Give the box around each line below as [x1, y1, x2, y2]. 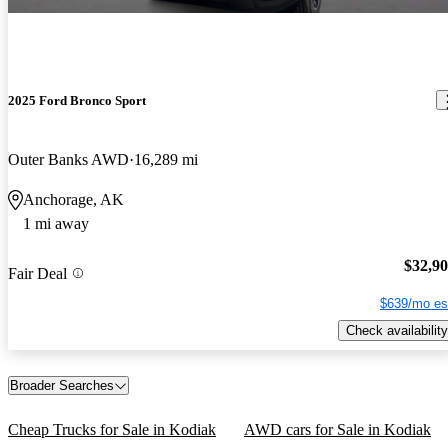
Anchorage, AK [23, 190, 124, 208]
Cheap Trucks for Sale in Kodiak [8, 421, 216, 439]
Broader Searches [10, 378, 114, 394]
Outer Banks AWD [8, 150, 129, 168]
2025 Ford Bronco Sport [8, 92, 146, 108]
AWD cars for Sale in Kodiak [244, 421, 431, 439]
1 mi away [23, 214, 89, 232]
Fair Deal [8, 264, 67, 282]
